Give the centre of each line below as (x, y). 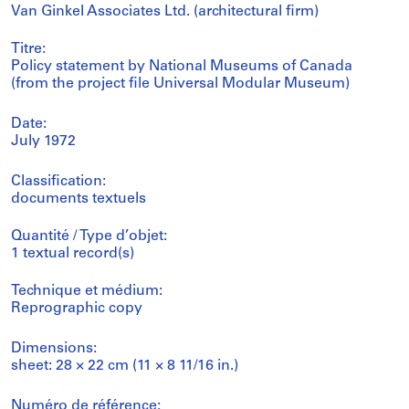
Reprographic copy (77, 308)
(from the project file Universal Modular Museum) (180, 84)
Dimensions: (54, 348)
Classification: (58, 181)
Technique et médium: (87, 291)
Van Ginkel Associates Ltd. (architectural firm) (165, 11)
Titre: (28, 49)
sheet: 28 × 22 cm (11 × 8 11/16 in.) (125, 366)
